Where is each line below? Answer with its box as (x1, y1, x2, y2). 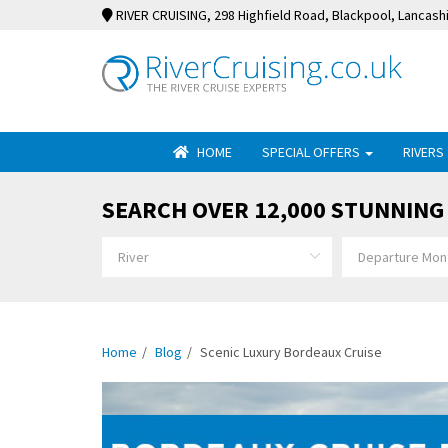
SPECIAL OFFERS (262, 143, 363, 161)
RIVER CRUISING (116, 6, 207, 24)
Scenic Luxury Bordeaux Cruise (200, 343, 382, 361)
